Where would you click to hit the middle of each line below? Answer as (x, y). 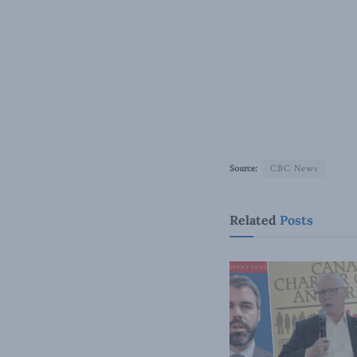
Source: (243, 168)
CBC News (294, 168)
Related (253, 220)
